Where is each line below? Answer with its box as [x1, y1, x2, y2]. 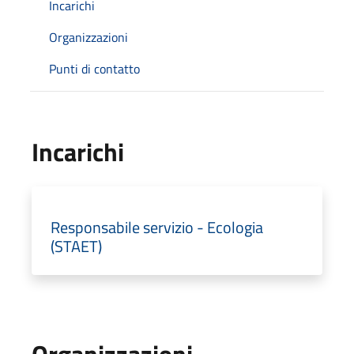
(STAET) [51, 233, 102, 258]
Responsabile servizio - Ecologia [51, 214, 263, 239]
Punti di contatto [49, 58, 140, 78]
